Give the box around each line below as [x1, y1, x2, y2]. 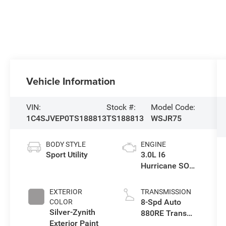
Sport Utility [46, 150, 88, 160]
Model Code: [150, 102, 195, 112]
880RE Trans [140, 208, 187, 218]
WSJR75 [150, 114, 182, 124]
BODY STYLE [46, 140, 86, 149]
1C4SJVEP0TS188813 [26, 114, 107, 124]
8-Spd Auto [140, 197, 181, 207]
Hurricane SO [140, 161, 189, 171]
